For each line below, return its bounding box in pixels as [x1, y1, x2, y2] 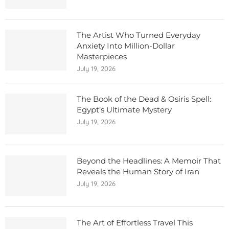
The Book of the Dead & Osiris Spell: [77, 94, 211, 104]
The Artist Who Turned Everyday [77, 30, 200, 40]
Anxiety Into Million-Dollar [77, 41, 175, 51]
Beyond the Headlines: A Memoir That [77, 156, 221, 166]
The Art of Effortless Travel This [77, 218, 193, 228]
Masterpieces [77, 52, 127, 62]
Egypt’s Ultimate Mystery [77, 105, 172, 115]
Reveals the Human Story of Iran [77, 167, 199, 177]
